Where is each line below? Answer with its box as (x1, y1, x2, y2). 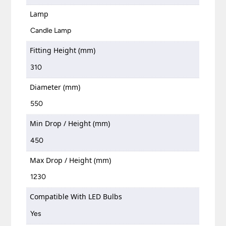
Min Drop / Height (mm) (30, 119, 110, 129)
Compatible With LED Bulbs (30, 192, 123, 202)
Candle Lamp (30, 26, 72, 35)
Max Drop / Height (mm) (30, 155, 111, 165)
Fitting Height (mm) (30, 45, 96, 55)
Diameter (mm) (30, 82, 81, 92)
